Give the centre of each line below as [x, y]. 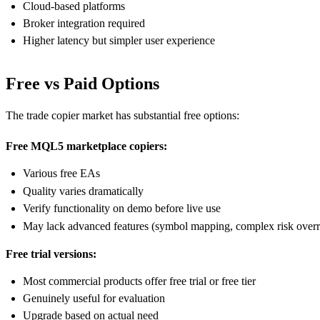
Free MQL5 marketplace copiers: [86, 146]
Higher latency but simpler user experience [119, 41]
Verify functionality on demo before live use [122, 209]
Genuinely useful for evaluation [94, 299]
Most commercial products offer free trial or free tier [139, 281]
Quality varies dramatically [83, 191]
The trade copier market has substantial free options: [122, 116]
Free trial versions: [51, 254]
